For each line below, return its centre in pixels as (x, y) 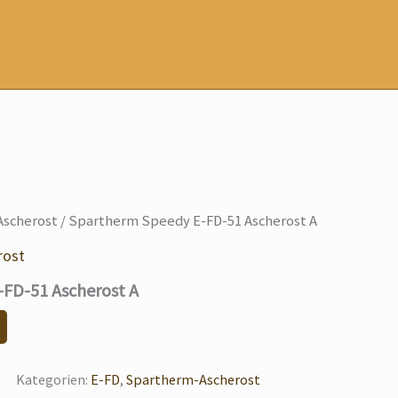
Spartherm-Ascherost (193, 379)
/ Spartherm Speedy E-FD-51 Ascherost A (187, 221)
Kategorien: (53, 379)
